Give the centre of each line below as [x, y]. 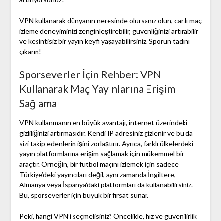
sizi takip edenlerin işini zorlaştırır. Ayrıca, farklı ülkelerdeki [106, 144]
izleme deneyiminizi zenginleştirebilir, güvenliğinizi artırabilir [109, 31]
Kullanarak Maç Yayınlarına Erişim [97, 89]
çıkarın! [30, 52]
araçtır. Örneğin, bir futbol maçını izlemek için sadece [99, 164]
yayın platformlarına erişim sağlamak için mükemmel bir [101, 154]
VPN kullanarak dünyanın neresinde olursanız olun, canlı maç [110, 21]
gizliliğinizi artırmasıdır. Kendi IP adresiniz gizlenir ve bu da [106, 133]
